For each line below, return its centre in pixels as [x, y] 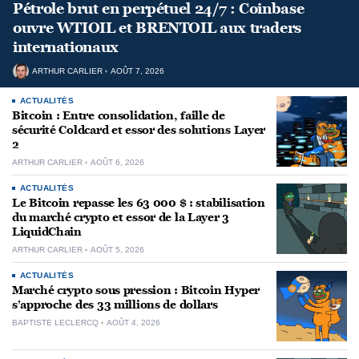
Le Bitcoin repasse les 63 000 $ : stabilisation [139, 203]
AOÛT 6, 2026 [117, 162]
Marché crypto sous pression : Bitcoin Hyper [136, 290]
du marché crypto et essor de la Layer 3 [121, 217]
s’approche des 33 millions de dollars [115, 305]
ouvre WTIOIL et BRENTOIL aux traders [157, 28]
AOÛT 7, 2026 [137, 71]
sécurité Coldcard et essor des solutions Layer [139, 130]
